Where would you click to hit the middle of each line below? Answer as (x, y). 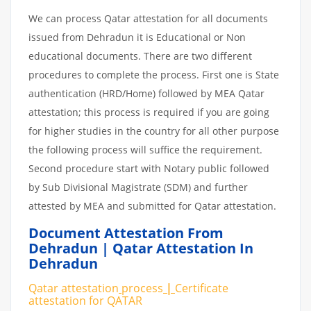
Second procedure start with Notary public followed (149, 168)
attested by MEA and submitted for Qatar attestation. (152, 205)
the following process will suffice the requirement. (145, 149)
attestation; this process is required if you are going (149, 112)
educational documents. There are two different (140, 56)
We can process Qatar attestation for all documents (148, 18)
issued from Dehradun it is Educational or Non (137, 37)
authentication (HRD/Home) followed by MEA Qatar (146, 93)
